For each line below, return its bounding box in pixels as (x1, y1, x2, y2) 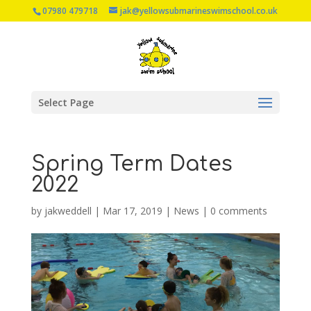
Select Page (37, 96, 94, 109)
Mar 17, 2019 (102, 204, 162, 217)
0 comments (210, 204, 267, 217)
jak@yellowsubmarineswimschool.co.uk (120, 5, 278, 17)
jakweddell (44, 204, 92, 217)
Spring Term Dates (31, 153, 233, 176)
